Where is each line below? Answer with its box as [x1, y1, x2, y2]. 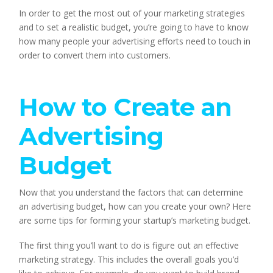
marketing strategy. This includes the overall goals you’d [19, 253, 239, 266]
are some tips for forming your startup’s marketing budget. [19, 214, 251, 226]
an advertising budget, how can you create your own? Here [19, 200, 252, 212]
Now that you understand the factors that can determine [19, 186, 244, 198]
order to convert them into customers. [19, 49, 171, 62]
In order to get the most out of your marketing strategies [19, 7, 246, 19]
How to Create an [19, 92, 232, 122]
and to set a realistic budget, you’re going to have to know [19, 21, 249, 34]
